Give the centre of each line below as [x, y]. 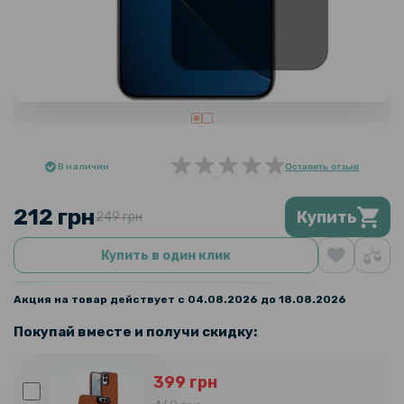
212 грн [55, 217]
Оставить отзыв [322, 166]
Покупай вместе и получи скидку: [135, 332]
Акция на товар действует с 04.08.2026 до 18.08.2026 [180, 299]
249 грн [119, 217]
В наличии [83, 167]
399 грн [185, 382]
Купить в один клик [166, 255]
